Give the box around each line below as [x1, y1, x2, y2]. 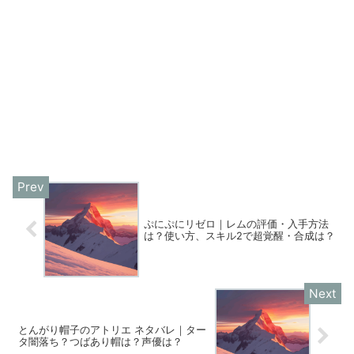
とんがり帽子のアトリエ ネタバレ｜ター [18, 324, 206, 337]
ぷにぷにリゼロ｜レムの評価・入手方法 [144, 217, 330, 230]
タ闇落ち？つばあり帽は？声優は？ [18, 336, 183, 348]
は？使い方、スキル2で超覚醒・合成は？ [144, 229, 336, 242]
